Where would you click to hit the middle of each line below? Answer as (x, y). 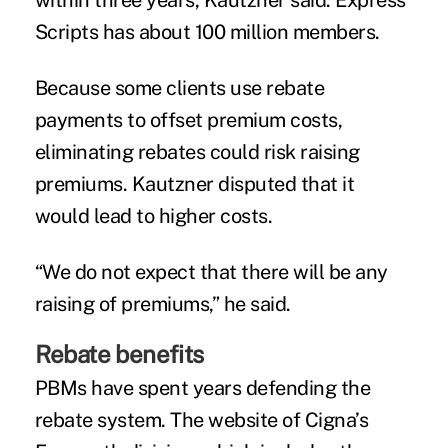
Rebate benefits (119, 354)
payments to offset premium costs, (188, 120)
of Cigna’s (323, 420)
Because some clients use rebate (179, 88)
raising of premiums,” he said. (162, 304)
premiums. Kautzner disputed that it (194, 184)
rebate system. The (121, 420)
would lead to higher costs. (153, 216)
